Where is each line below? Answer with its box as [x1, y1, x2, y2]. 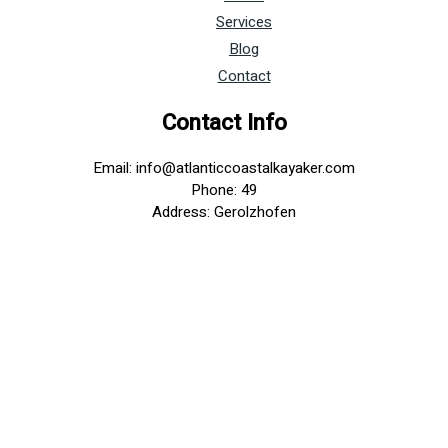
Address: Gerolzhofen [152, 201, 296, 224]
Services [216, 10, 272, 33]
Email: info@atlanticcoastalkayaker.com [93, 157, 355, 180]
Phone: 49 [191, 179, 257, 202]
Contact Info [161, 105, 287, 139]
